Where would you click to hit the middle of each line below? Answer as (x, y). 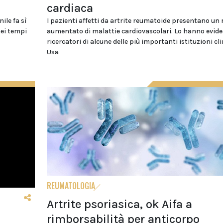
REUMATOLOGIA (71, 185)
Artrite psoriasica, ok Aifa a (119, 204)
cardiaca (70, 8)
